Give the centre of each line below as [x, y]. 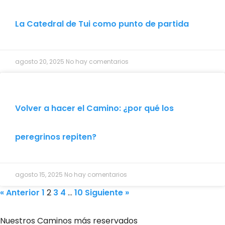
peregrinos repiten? [56, 137]
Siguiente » [107, 192]
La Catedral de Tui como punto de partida [102, 24]
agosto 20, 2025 [40, 61]
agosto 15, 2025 [40, 174]
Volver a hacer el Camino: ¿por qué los [94, 108]
